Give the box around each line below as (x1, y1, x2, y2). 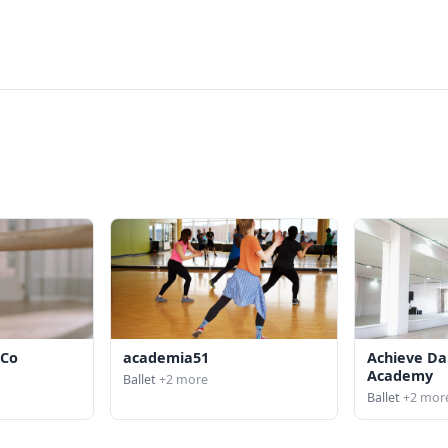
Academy (366, 365, 433, 385)
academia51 (123, 347, 210, 367)
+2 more (156, 371, 209, 389)
